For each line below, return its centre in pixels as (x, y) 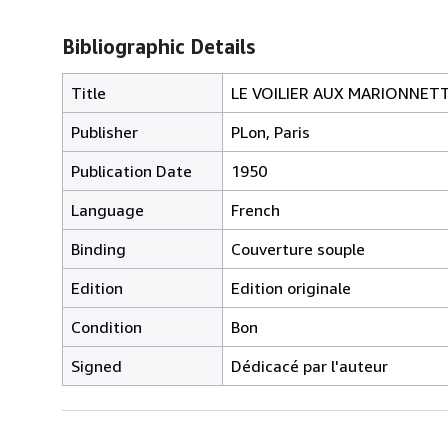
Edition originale (291, 287)
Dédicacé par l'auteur (309, 365)
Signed (96, 365)
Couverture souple (298, 248)
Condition (106, 326)
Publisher (104, 131)
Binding (98, 248)
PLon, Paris (270, 131)
